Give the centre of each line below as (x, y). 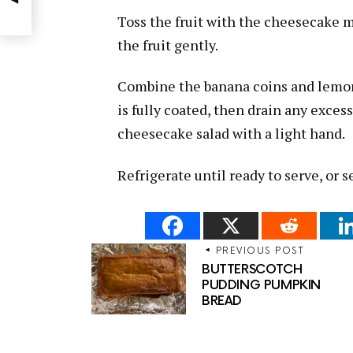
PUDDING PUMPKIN (261, 286)
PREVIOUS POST (260, 251)
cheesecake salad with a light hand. (231, 134)
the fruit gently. (168, 45)
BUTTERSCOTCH (252, 270)
